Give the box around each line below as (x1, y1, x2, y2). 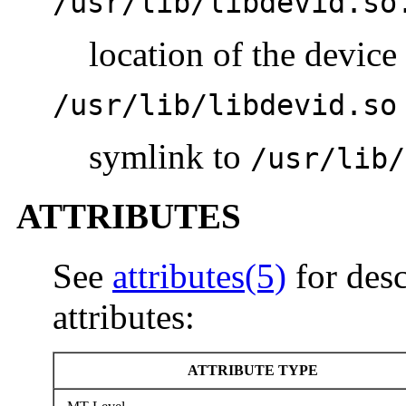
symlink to (89, 136, 250, 176)
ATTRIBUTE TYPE (183, 362, 318, 379)
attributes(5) (112, 256, 286, 296)
